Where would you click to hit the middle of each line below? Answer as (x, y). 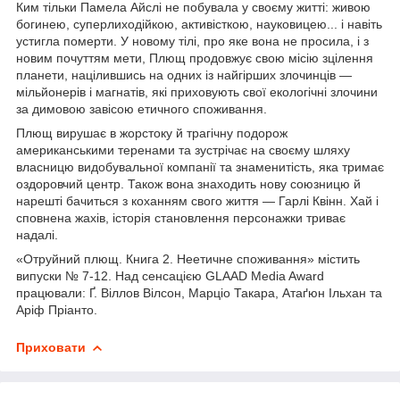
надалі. (37, 234)
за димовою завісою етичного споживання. (142, 108)
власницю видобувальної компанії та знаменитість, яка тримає (200, 167)
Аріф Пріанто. (57, 309)
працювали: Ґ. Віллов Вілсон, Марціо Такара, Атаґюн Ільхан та (199, 292)
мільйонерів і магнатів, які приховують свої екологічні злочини (197, 92)
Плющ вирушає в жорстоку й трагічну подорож (152, 133)
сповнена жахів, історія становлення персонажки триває (181, 217)
